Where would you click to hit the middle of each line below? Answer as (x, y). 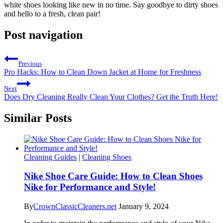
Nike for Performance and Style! (90, 187)
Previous (30, 63)
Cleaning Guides (50, 157)
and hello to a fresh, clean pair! (52, 13)
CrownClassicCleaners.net (75, 206)
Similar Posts (38, 118)
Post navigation (43, 35)
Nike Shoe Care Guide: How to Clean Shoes (113, 176)
